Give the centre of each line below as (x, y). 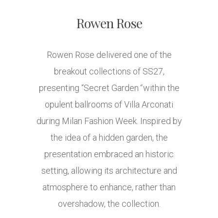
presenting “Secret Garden (89, 88)
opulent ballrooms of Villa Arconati (109, 105)
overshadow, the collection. (109, 204)
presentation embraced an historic (109, 154)
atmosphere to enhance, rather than (109, 187)
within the (160, 88)
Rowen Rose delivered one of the (109, 55)
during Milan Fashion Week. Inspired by (109, 121)
